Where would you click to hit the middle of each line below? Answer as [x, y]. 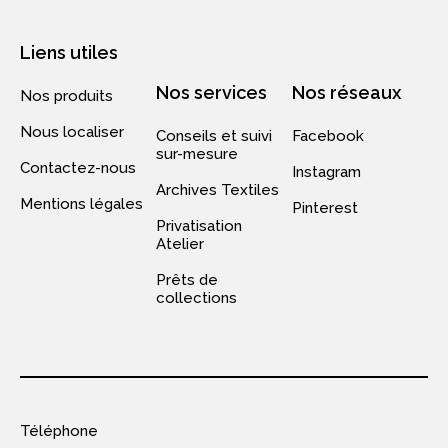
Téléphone [59, 431]
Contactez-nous [78, 168]
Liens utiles [69, 53]
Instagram [326, 172]
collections [196, 298]
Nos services [211, 93]
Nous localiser [72, 132]
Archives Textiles [217, 190]
